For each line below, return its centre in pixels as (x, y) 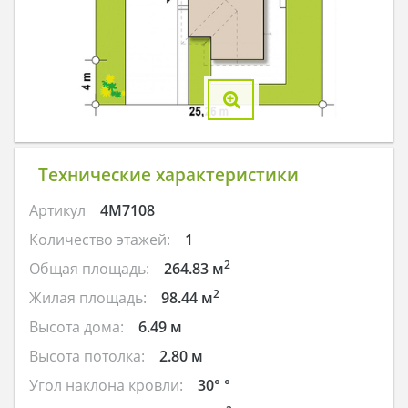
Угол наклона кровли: (106, 385)
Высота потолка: (87, 356)
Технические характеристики (168, 175)
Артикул (57, 210)
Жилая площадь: (88, 297)
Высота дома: (76, 326)
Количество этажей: (100, 239)
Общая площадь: (89, 268)
